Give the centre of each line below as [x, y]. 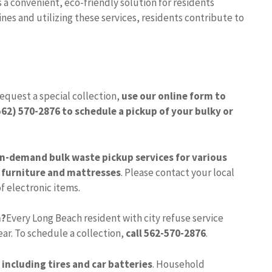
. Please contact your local [178, 172]
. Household [178, 264]
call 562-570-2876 [166, 233]
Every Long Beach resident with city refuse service [115, 218]
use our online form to [174, 96]
